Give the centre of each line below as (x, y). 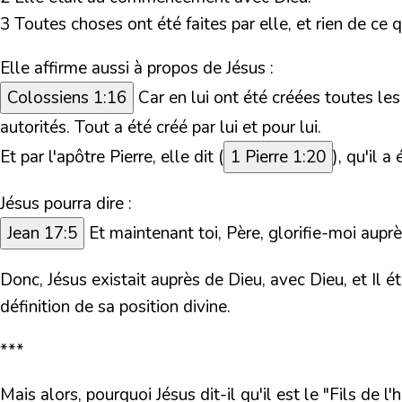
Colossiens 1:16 (67, 98)
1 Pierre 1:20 (278, 157)
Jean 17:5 (42, 234)
